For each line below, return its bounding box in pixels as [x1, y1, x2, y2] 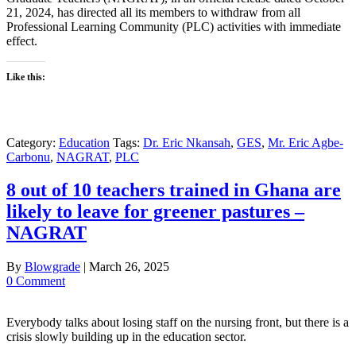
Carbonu [6, 149, 50, 164]
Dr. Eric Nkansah [143, 135, 230, 149]
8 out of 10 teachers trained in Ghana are [6, 180, 341, 201]
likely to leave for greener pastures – [6, 201, 304, 222]
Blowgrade [25, 260, 80, 274]
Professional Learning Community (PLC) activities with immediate [6, 19, 341, 33]
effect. [6, 33, 37, 48]
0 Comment [6, 274, 65, 288]
